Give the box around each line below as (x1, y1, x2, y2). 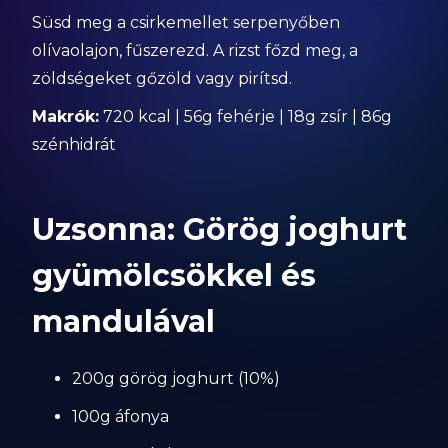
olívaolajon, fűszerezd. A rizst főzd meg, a (32, 41, 359, 60)
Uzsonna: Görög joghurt (32, 211, 408, 248)
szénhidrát (32, 135, 117, 154)
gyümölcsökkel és (32, 257, 317, 294)
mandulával (32, 303, 216, 340)
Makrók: (32, 107, 100, 126)
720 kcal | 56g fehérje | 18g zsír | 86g (99, 107, 393, 126)
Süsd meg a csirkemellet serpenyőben (32, 13, 341, 32)
